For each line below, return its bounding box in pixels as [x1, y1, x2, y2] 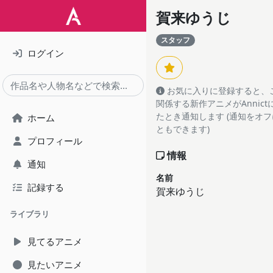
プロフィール [27, 135, 82, 147]
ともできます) [156, 123, 210, 135]
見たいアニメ [27, 258, 82, 271]
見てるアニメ [27, 235, 82, 247]
